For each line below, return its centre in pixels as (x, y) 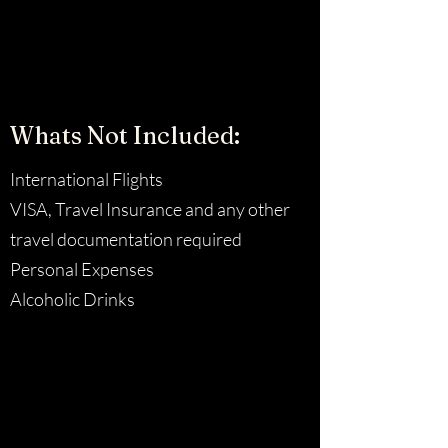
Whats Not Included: (125, 135)
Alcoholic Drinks (72, 299)
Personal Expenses (82, 269)
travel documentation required (126, 239)
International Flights (86, 179)
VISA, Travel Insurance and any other (150, 209)
